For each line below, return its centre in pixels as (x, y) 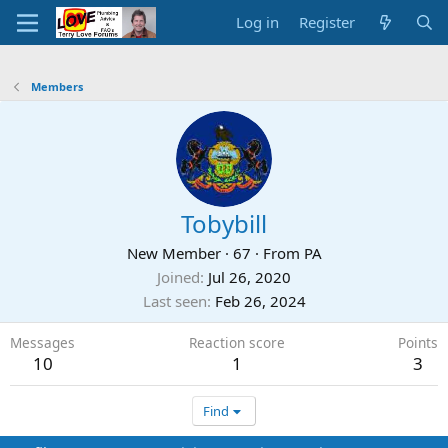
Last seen (174, 301)
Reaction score (236, 342)
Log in (258, 22)
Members (56, 86)
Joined (178, 277)
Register (327, 22)
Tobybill (224, 223)
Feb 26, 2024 (260, 301)
